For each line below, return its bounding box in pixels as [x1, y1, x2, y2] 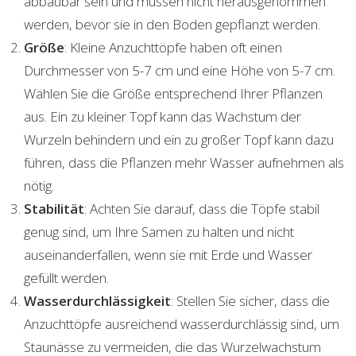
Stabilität [24, 199, 84, 218]
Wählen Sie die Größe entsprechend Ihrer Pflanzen [24, 83, 323, 103]
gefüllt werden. [24, 268, 109, 287]
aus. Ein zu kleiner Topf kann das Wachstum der [24, 106, 301, 126]
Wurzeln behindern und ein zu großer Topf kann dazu [24, 130, 334, 149]
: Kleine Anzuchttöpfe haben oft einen [64, 37, 282, 56]
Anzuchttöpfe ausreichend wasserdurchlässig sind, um [24, 314, 339, 333]
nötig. [24, 176, 54, 195]
